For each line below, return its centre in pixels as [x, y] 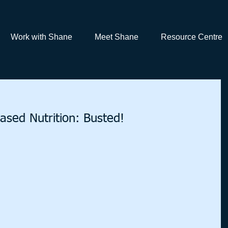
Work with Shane [41, 37]
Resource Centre [192, 37]
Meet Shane [117, 37]
